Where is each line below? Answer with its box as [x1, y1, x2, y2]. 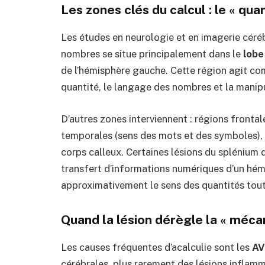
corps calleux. [61, 146, 124, 158]
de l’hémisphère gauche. [61, 64, 168, 77]
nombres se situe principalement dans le [61, 48, 243, 60]
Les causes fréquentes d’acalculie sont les [61, 241, 252, 253]
